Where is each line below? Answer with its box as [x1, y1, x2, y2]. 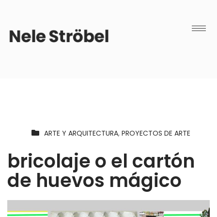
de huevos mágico [7, 167, 182, 193]
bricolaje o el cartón [7, 148, 195, 174]
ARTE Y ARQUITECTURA [44, 128, 118, 138]
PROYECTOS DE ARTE [122, 128, 190, 138]
